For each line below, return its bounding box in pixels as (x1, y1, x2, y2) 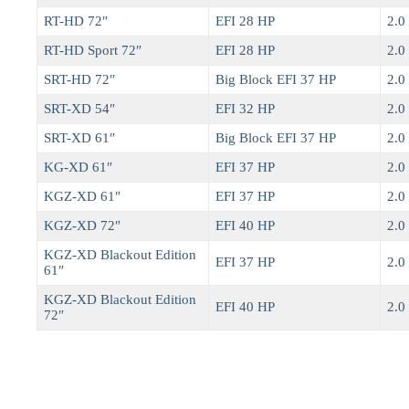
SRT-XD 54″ (44, 100, 116, 116)
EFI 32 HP (215, 100, 276, 116)
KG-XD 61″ (44, 159, 113, 174)
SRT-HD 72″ (44, 71, 116, 87)
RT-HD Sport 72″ (44, 42, 142, 58)
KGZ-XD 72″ (44, 217, 121, 233)
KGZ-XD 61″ (44, 188, 121, 204)
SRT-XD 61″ (44, 130, 116, 145)
